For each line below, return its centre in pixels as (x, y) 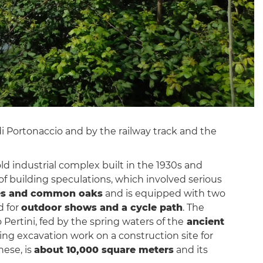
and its (190, 249)
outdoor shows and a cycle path (102, 207)
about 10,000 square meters (104, 249)
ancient (204, 221)
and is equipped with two (164, 193)
